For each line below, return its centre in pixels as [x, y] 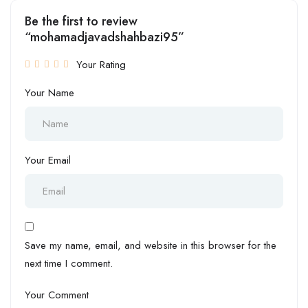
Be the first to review [81, 21]
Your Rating [101, 64]
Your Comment [57, 295]
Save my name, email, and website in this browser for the [151, 245]
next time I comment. [69, 263]
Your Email [48, 160]
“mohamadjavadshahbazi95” [104, 37]
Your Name [49, 92]
